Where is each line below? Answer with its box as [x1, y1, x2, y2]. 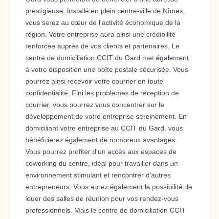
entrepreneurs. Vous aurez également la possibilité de [25, 183, 192, 191]
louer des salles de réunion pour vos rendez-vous [25, 195, 178, 202]
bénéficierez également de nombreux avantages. [25, 136, 177, 144]
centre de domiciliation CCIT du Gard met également [25, 54, 189, 62]
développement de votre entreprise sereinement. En [25, 112, 187, 120]
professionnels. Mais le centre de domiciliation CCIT [25, 206, 186, 214]
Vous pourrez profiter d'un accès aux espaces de [25, 148, 176, 155]
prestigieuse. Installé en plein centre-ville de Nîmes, [25, 7, 185, 15]
